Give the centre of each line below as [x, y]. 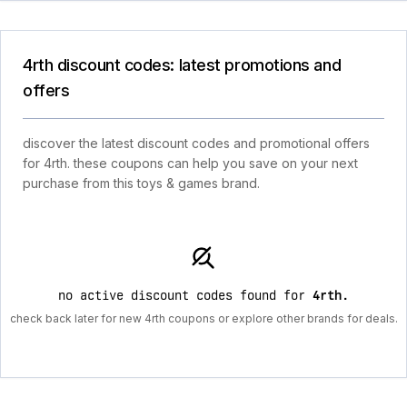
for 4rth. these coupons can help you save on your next [190, 163]
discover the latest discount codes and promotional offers [196, 143]
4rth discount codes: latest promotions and [182, 65]
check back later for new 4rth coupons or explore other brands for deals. [203, 318]
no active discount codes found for [185, 295]
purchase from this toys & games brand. [141, 183]
